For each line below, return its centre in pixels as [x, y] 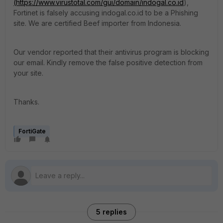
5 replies [111, 212]
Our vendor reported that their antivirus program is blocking [111, 52]
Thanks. [26, 102]
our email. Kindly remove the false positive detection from [108, 62]
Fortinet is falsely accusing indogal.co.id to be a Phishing [106, 13]
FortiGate [32, 131]
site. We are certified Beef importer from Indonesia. [97, 23]
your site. [28, 73]
